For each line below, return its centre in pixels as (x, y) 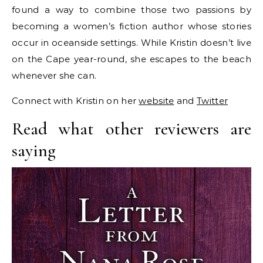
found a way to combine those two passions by (131, 9)
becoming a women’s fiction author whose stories (131, 26)
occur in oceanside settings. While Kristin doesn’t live (131, 42)
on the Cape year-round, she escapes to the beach (131, 59)
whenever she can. (54, 75)
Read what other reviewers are (131, 129)
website (156, 100)
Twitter (213, 100)
